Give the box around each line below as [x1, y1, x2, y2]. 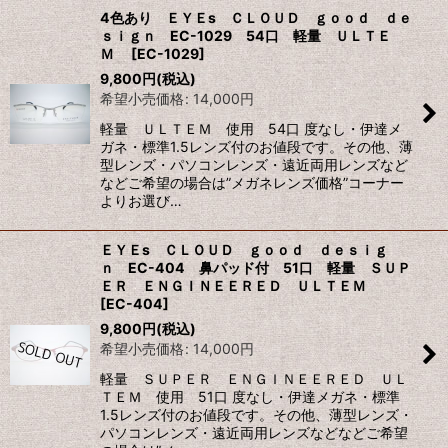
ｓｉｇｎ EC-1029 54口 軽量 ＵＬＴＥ [100, 26, 391, 44]
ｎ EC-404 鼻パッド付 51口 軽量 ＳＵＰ [100, 258, 411, 276]
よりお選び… [100, 191, 182, 209]
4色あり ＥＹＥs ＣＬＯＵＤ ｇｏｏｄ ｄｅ [100, 8, 412, 26]
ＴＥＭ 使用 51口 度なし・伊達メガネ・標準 [100, 387, 400, 405]
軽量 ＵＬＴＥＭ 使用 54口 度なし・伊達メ [100, 119, 402, 137]
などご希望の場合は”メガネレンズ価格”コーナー [100, 173, 404, 191]
